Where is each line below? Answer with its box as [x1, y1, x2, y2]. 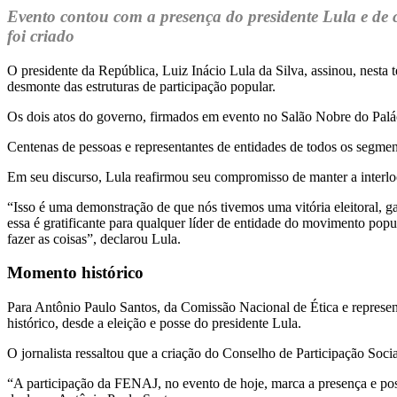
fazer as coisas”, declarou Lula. [7, 230, 181, 246]
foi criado [7, 27, 74, 46]
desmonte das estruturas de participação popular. [7, 78, 276, 94]
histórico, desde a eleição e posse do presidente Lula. [7, 315, 301, 331]
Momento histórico [7, 263, 144, 283]
